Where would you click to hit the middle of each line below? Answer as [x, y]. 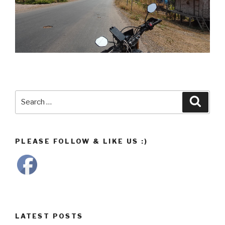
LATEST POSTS [49, 216]
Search [28, 96]
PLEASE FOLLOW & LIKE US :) [82, 141]
